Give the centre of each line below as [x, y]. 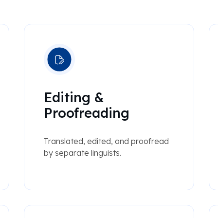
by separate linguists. [82, 153]
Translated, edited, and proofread [106, 141]
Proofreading [86, 113]
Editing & [74, 98]
